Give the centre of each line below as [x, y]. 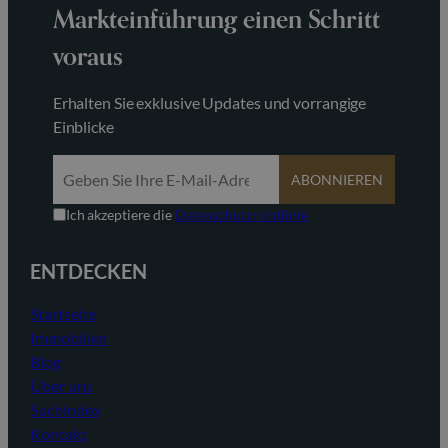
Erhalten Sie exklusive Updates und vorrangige [209, 103]
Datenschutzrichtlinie [241, 215]
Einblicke [83, 127]
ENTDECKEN [88, 271]
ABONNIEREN [337, 180]
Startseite [63, 314]
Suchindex [65, 410]
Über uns [61, 386]
